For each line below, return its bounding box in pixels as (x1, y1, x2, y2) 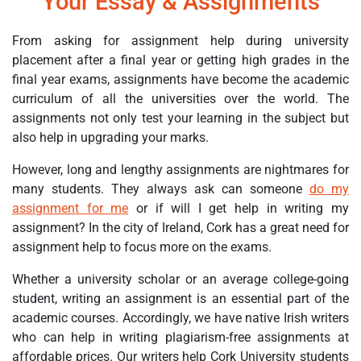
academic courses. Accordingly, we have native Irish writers (12, 310, 349, 326)
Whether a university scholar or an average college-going (12, 272, 349, 288)
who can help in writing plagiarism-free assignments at (12, 330, 349, 346)
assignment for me (12, 201, 129, 217)
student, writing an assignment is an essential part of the (12, 291, 349, 307)
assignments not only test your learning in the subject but (12, 110, 349, 127)
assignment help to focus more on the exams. (12, 239, 272, 255)
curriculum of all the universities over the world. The (12, 91, 349, 107)
